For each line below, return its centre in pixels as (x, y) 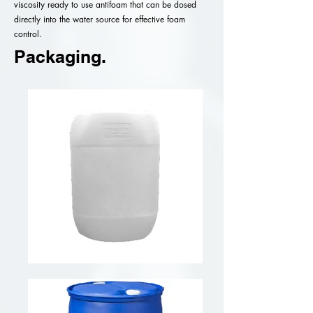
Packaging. (60, 57)
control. (28, 34)
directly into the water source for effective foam (100, 19)
